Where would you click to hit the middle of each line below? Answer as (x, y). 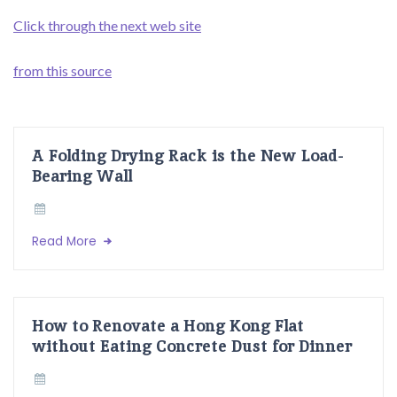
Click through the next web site (107, 25)
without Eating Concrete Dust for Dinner (192, 346)
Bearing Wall (82, 175)
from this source (62, 70)
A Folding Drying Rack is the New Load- (188, 155)
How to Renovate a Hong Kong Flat (168, 325)
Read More (66, 241)
